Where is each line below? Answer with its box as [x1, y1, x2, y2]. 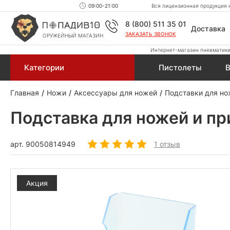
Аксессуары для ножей [74, 88, 157, 97]
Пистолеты [158, 63, 202, 72]
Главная [10, 88, 39, 97]
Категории [24, 63, 64, 72]
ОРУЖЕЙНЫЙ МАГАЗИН [43, 32, 103, 39]
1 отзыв [154, 140, 180, 149]
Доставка [190, 24, 225, 33]
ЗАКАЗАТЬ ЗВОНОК [125, 31, 176, 37]
